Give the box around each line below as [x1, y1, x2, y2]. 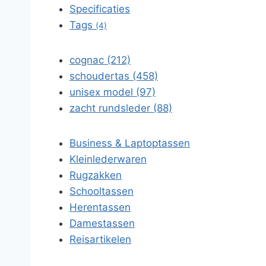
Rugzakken [69, 169, 122, 181]
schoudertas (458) [69, 70, 158, 82]
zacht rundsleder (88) [69, 102, 172, 114]
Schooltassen [69, 185, 134, 197]
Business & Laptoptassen [69, 137, 190, 149]
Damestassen [69, 217, 135, 229]
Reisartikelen [69, 233, 131, 245]
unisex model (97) [69, 86, 156, 98]
